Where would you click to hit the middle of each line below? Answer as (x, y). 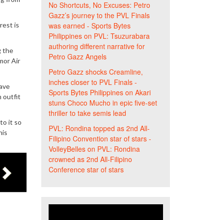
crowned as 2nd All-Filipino (90, 159)
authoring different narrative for (96, 46)
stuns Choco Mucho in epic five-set (103, 103)
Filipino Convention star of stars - (100, 138)
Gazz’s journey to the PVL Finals (99, 15)
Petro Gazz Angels (77, 56)
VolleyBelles (67, 149)
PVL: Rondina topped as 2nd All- (99, 128)
